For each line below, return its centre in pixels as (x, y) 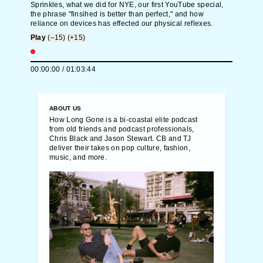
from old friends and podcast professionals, (122, 129)
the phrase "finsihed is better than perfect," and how (117, 14)
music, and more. (78, 157)
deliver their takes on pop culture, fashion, (120, 148)
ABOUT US (65, 108)
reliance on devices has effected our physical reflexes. (122, 23)
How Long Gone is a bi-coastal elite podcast (124, 120)
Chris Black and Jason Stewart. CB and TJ (120, 139)
